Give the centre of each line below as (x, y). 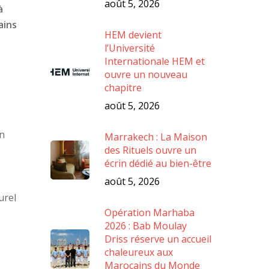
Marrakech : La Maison (156, 137)
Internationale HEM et (155, 62)
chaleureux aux (139, 252)
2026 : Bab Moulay (146, 226)
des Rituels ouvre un (151, 150)
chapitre (123, 88)
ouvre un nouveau (146, 75)
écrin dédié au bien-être (158, 164)
